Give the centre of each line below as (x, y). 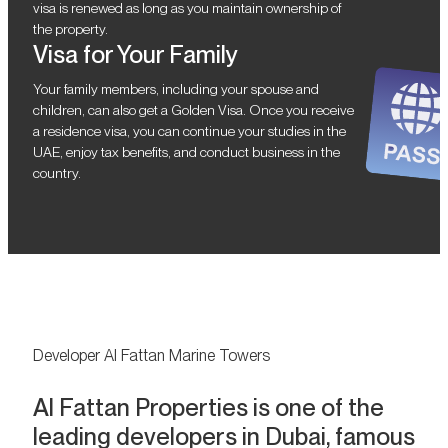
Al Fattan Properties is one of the (208, 408)
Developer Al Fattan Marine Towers (151, 356)
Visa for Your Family (135, 55)
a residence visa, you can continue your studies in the (189, 131)
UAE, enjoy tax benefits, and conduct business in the (186, 152)
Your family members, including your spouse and (176, 89)
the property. (70, 29)
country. (57, 173)
